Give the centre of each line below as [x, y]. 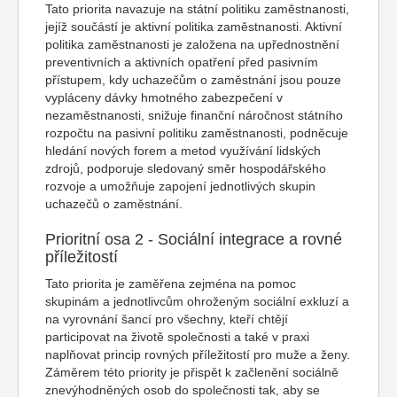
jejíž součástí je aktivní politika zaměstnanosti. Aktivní [194, 27]
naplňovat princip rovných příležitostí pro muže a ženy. [198, 354]
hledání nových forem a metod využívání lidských [183, 151]
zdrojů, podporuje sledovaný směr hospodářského [186, 168]
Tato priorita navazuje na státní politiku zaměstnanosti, [197, 9]
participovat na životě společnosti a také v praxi [177, 337]
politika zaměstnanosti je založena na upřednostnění [192, 44]
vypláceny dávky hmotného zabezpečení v [164, 97]
